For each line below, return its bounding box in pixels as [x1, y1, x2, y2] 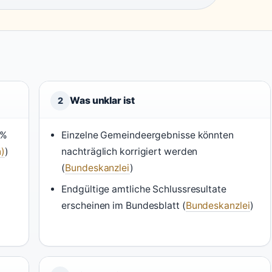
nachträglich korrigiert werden [61, 146, 198, 158]
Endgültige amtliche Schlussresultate [61, 183, 226, 195]
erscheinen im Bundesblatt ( [61, 200, 186, 212]
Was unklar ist [70, 95, 135, 107]
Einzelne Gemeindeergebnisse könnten [61, 129, 234, 141]
